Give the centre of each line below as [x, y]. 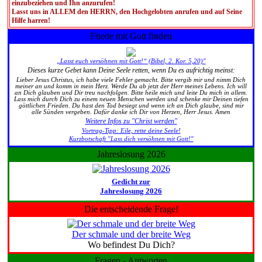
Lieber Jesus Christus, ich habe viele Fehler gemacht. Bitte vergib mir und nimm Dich [131, 80]
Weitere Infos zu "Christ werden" [131, 121]
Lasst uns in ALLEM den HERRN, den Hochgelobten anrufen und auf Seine [127, 12]
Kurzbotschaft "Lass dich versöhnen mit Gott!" [131, 139]
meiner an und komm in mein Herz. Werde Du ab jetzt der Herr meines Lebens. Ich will [131, 86]
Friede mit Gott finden [131, 36]
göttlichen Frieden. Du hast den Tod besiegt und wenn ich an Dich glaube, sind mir [131, 105]
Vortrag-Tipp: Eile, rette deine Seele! [131, 130]
